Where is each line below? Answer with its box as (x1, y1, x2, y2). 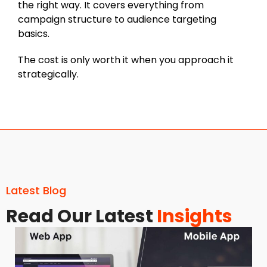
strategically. (18, 67, 79, 81)
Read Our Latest (6, 203, 157, 229)
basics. (18, 26, 49, 41)
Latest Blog (6, 182, 66, 198)
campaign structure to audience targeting (18, 12, 216, 26)
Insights (157, 203, 232, 229)
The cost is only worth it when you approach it (18, 52, 234, 67)
